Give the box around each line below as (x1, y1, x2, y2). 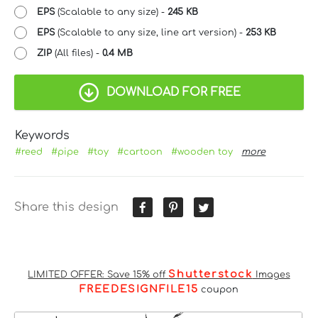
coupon (198, 284, 239, 295)
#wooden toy (171, 146, 234, 157)
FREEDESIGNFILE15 (79, 283, 199, 295)
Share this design (14, 200, 119, 214)
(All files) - (52, 48, 102, 58)
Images (252, 269, 290, 280)
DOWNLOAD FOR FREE (106, 85, 241, 99)
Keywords (15, 128, 70, 142)
